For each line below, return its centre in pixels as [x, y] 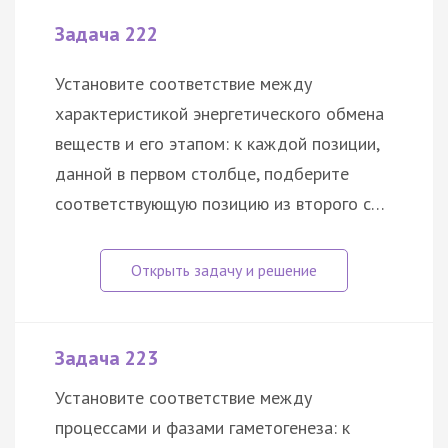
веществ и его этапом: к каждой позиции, [217, 144]
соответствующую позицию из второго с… [220, 204]
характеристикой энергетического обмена [219, 114]
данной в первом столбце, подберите [202, 174]
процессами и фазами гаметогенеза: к [202, 428]
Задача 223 [106, 358]
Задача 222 [106, 34]
